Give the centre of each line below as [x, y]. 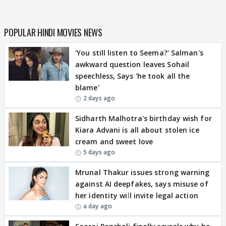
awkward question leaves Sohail [132, 64]
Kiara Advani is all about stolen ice [137, 130]
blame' [87, 87]
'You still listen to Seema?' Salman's [139, 52]
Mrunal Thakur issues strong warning [143, 172]
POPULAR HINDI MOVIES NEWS [53, 32]
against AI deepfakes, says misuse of [142, 184]
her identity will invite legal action [137, 195]
